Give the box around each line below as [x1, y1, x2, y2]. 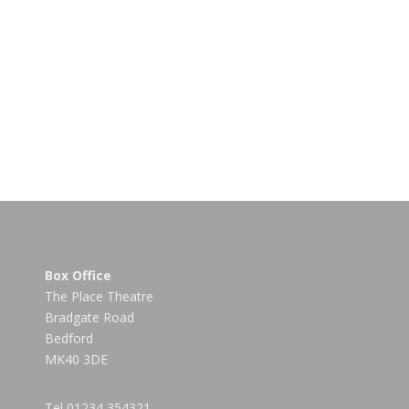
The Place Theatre [45, 288, 153, 305]
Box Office [45, 267, 111, 284]
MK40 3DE [45, 351, 108, 368]
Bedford [45, 330, 93, 347]
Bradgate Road [45, 309, 134, 326]
